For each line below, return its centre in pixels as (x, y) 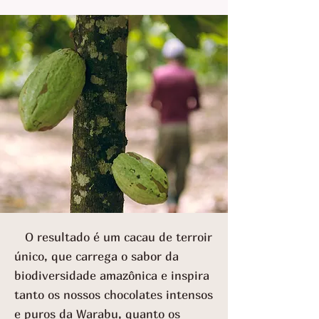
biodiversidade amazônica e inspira (112, 275)
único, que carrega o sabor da (96, 256)
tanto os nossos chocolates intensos (114, 294)
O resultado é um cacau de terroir (113, 236)
